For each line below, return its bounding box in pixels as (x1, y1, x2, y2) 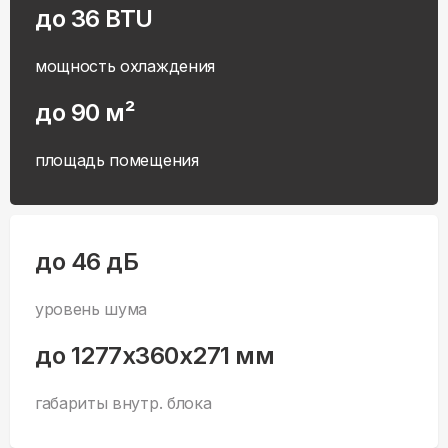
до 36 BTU (35, 4, 153, 34)
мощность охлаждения (35, 56, 215, 77)
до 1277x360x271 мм (35, 341, 275, 371)
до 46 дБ (35, 247, 139, 277)
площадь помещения (35, 150, 199, 171)
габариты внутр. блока (35, 393, 212, 414)
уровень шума (35, 299, 148, 320)
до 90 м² (35, 98, 136, 128)
